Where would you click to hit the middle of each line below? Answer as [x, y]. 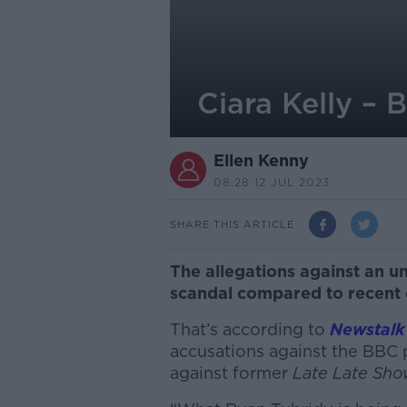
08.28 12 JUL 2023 [271, 182]
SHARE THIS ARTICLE [232, 224]
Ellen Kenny [261, 160]
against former [231, 373]
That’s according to [249, 329]
